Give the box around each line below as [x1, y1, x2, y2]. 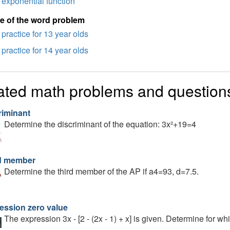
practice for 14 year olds [1, 44, 88, 56]
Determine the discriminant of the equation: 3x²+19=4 [4, 118, 196, 130]
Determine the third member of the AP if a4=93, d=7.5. [4, 165, 199, 177]
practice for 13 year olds [1, 28, 88, 40]
